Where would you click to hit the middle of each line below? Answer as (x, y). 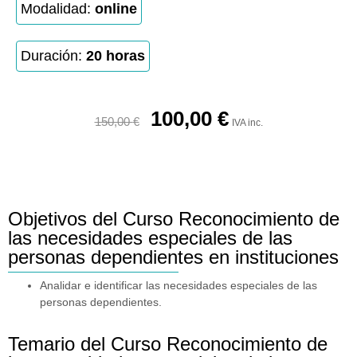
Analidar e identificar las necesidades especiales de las (178, 286)
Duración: (53, 56)
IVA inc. (247, 123)
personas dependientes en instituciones (173, 257)
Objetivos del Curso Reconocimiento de (174, 219)
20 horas (116, 56)
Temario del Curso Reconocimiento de (168, 344)
